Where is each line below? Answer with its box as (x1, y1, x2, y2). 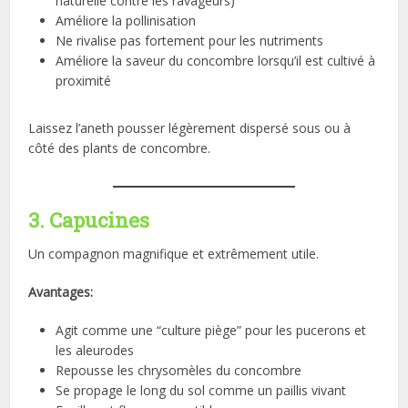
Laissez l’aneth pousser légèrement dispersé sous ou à (28, 119, 352, 138)
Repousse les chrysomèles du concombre (56, 362, 302, 380)
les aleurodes (56, 342, 135, 360)
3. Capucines (28, 207, 150, 234)
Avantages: (28, 283, 94, 301)
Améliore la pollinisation (56, 12, 197, 30)
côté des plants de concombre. (28, 139, 211, 158)
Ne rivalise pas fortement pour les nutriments (56, 32, 324, 50)
